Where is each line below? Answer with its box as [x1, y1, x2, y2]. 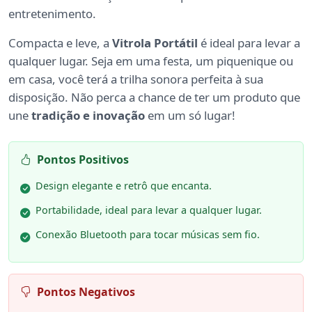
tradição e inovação [31, 107, 145, 124]
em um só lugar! [145, 107, 235, 124]
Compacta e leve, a [8, 35, 112, 52]
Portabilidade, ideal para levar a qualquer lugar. [36, 203, 262, 217]
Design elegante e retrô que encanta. [36, 179, 212, 193]
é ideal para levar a [198, 35, 300, 52]
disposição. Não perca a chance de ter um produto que [8, 89, 300, 106]
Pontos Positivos [37, 152, 129, 168]
